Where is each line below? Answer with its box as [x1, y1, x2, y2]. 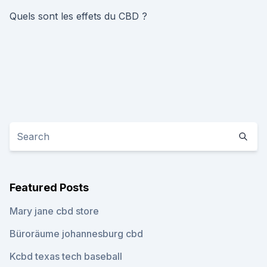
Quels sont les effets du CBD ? [10, 10, 147, 22]
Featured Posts [10, 181, 89, 194]
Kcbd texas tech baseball [10, 250, 122, 262]
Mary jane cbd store [10, 205, 99, 217]
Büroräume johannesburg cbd [10, 228, 143, 240]
